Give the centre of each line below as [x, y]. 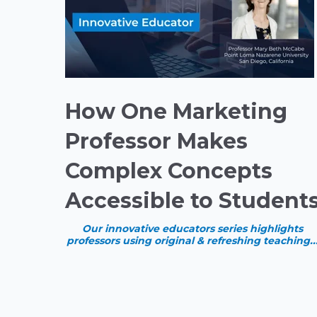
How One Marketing [176, 112]
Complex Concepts [169, 171]
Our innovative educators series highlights [192, 229]
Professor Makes [156, 142]
